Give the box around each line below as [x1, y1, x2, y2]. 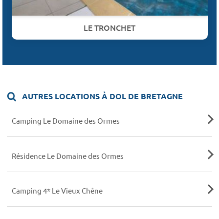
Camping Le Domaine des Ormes [11, 116, 120, 126]
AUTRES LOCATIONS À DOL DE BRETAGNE [20, 91, 183, 102]
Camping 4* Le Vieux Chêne [11, 185, 103, 195]
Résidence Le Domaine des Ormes [11, 151, 124, 160]
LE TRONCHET [84, 22, 136, 33]
